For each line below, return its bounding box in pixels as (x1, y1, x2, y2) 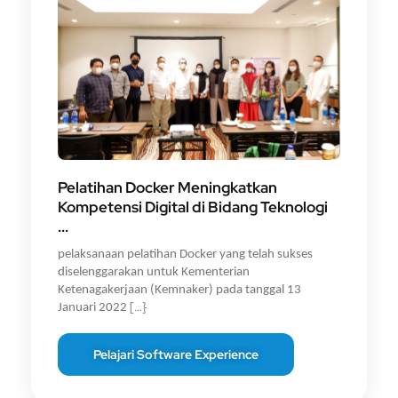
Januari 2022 (58, 301, 130, 315)
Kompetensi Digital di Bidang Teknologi (58, 197, 328, 218)
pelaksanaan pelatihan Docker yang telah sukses (58, 248, 313, 262)
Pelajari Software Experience (93, 346, 259, 362)
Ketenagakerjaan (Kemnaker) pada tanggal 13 (58, 283, 301, 298)
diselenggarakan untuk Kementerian (58, 266, 250, 280)
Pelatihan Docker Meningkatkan (58, 178, 277, 198)
